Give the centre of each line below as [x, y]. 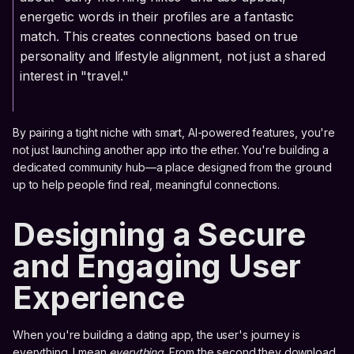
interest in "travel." [75, 75]
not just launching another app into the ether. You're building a [171, 149]
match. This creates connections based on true [159, 36]
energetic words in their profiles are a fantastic [157, 16]
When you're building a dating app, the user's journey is [157, 334]
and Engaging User [157, 265]
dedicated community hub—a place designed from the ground [173, 167]
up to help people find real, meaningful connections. [146, 184]
